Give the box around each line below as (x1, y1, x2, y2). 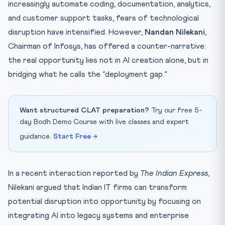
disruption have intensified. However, (8, 28, 145, 36)
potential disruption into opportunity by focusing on (8, 197, 201, 205)
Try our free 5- (149, 106, 202, 114)
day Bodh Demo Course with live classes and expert (20, 118, 188, 126)
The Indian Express (140, 169, 208, 177)
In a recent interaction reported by (8, 169, 140, 177)
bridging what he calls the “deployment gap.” (8, 70, 167, 78)
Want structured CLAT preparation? (20, 106, 149, 114)
